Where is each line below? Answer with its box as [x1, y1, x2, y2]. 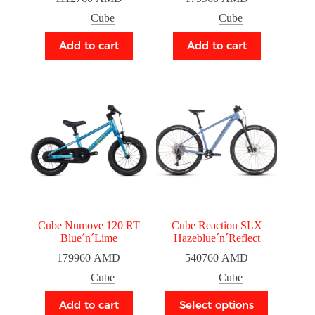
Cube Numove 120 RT [37, 219, 140, 231]
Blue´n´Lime [60, 231, 117, 244]
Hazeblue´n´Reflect [173, 231, 260, 244]
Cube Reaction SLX [171, 219, 262, 231]
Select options [179, 298, 255, 312]
